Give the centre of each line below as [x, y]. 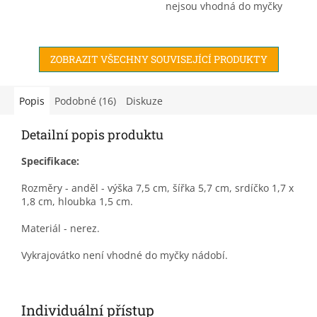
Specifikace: [50, 161]
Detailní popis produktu [92, 134]
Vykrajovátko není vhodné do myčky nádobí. [126, 255]
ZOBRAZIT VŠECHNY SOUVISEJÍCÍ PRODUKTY [158, 59]
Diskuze [144, 100]
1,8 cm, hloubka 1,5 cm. [77, 201]
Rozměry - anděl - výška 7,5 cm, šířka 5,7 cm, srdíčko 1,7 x [157, 188]
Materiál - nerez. [60, 228]
